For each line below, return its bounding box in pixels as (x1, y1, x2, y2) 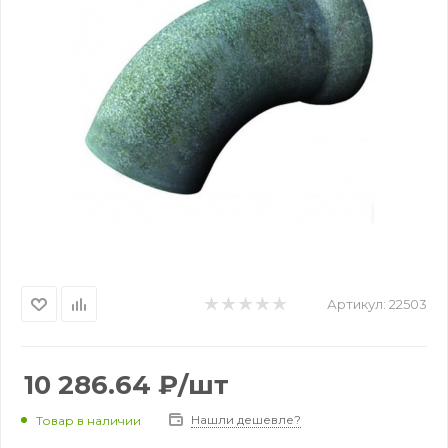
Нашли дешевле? (191, 412, 301, 427)
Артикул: (327, 296, 386, 312)
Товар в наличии (36, 412, 141, 428)
